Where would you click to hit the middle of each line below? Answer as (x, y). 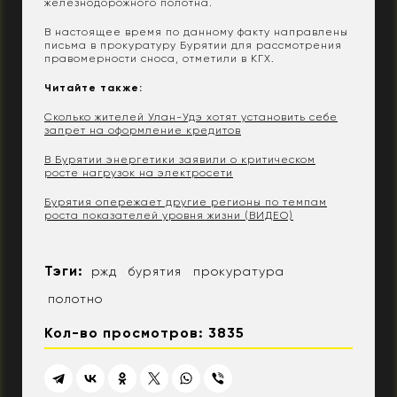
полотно (75, 298)
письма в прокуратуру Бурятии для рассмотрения (193, 45)
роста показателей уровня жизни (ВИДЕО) (169, 215)
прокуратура (239, 271)
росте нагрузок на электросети (139, 172)
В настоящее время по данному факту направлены (196, 31)
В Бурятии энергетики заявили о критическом (180, 159)
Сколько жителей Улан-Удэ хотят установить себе (191, 117)
